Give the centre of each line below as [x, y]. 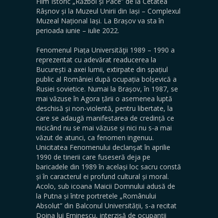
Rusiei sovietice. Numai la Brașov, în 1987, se [107, 89]
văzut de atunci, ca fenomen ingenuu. [95, 137]
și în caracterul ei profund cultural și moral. [102, 176]
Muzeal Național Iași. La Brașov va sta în [100, 21]
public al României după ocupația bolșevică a [106, 79]
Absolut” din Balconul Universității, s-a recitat [106, 206]
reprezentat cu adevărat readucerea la [96, 60]
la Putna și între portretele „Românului [96, 196]
